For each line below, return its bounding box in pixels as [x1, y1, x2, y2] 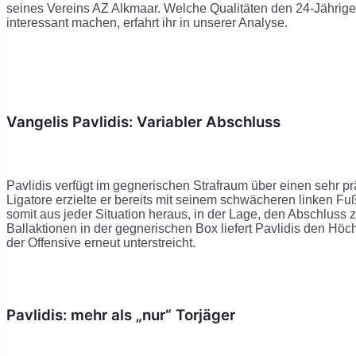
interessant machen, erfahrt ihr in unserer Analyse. [6, 16, 288, 30]
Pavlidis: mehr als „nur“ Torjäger [6, 305, 235, 324]
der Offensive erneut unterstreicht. [6, 236, 195, 250]
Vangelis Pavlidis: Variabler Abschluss [6, 113, 281, 132]
